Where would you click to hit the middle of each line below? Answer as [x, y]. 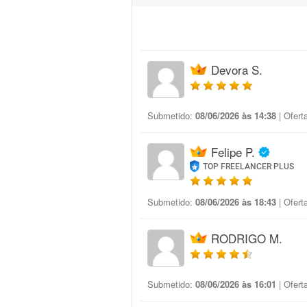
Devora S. [237, 70]
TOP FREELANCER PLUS [249, 167]
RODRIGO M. [247, 238]
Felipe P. [233, 152]
